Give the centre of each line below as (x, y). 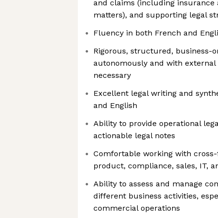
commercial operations (137, 208)
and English (115, 105)
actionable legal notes (134, 136)
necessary (112, 75)
